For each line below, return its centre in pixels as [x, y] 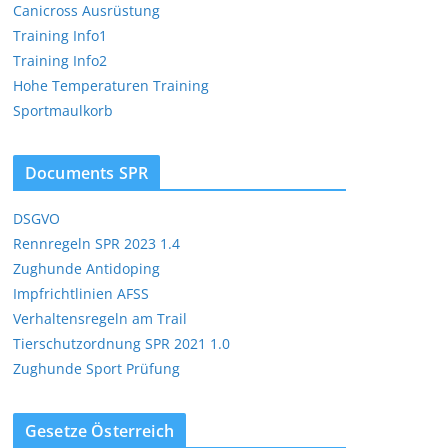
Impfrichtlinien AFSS [81, 293]
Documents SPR [87, 173]
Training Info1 [60, 35]
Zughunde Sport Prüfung [96, 368]
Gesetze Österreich [99, 431]
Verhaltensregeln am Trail [100, 318]
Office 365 [92, 206]
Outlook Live [365, 206]
